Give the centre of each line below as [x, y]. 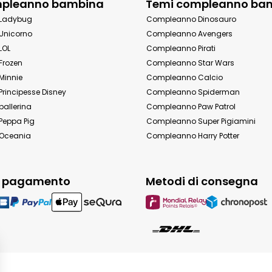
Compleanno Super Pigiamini [201, 121]
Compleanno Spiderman [193, 92]
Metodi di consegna [202, 181]
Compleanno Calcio [185, 77]
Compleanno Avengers [189, 34]
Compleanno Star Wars [190, 63]
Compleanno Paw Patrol [191, 107]
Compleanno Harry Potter [193, 136]
